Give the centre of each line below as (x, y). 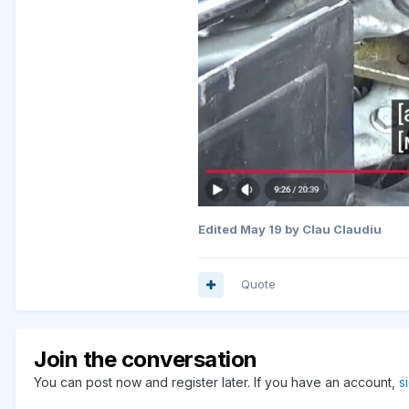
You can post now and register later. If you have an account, (216, 383)
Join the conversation (146, 360)
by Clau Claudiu (332, 230)
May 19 (261, 230)
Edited (219, 230)
